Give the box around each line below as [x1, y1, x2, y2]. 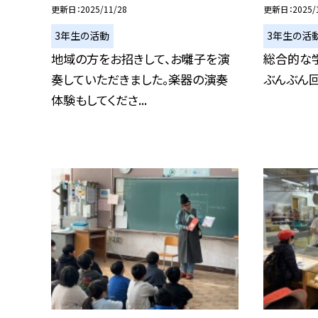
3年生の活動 [55, 28, 110, 43]
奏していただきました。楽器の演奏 [51, 70, 228, 88]
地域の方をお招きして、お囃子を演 [51, 49, 229, 67]
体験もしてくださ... [51, 90, 147, 109]
